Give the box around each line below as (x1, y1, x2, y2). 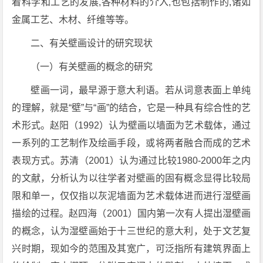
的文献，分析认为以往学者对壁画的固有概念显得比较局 (12, 173, 251, 183)
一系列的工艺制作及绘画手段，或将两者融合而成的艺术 (12, 138, 251, 148)
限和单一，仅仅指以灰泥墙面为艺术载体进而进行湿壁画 (12, 191, 251, 201)
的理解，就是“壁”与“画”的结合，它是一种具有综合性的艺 (12, 103, 251, 113)
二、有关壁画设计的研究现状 (31, 38, 153, 48)
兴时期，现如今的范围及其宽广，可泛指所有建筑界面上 (12, 244, 251, 254)
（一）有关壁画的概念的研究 (31, 62, 153, 72)
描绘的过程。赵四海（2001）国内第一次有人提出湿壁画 (12, 208, 251, 218)
